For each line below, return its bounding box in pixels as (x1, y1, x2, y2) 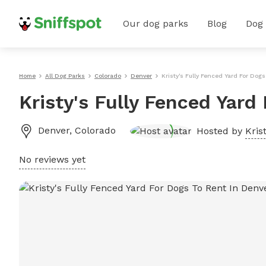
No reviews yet (19, 154, 85, 165)
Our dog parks (123, 18, 188, 29)
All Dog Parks (45, 72, 85, 79)
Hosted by (197, 125, 245, 137)
